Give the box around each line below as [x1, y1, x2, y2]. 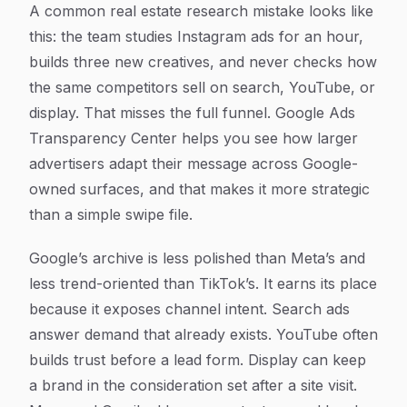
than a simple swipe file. [29, 205, 193, 223]
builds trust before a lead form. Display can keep [29, 351, 366, 369]
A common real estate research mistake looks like [29, 2, 373, 20]
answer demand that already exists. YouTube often [29, 325, 378, 343]
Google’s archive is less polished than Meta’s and [29, 249, 365, 267]
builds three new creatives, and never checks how [29, 53, 377, 71]
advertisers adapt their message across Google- [29, 154, 358, 173]
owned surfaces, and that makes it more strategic [29, 180, 370, 198]
